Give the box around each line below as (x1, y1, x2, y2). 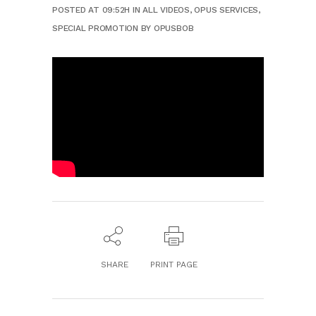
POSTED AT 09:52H (52, 4, 130, 15)
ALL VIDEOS (142, 4, 190, 15)
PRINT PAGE (150, 260, 197, 270)
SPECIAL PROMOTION (52, 23, 138, 33)
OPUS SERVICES (194, 4, 259, 15)
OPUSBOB (153, 23, 194, 33)
